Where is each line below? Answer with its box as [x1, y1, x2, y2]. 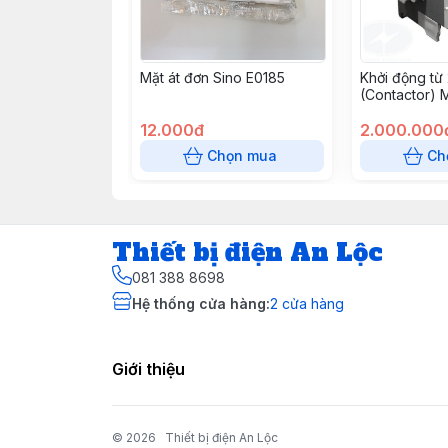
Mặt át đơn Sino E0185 [140, 69, 285, 86]
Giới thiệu [112, 359, 185, 379]
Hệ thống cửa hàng [132, 295, 266, 312]
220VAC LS [360, 103, 433, 120]
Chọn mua [207, 147, 277, 164]
